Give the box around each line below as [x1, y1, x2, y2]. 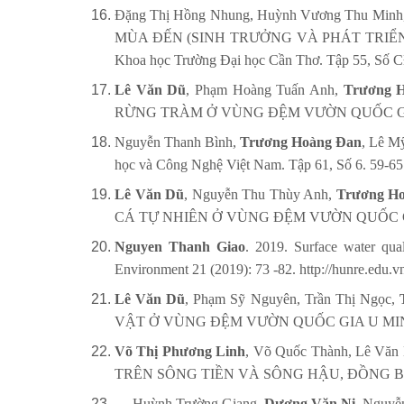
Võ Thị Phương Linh [115, 344, 246, 360]
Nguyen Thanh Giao [115, 239, 245, 255]
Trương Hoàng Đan [240, 134, 363, 151]
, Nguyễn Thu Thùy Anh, [184, 187, 336, 203]
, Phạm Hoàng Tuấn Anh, [186, 82, 344, 98]
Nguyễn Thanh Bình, [115, 134, 241, 151]
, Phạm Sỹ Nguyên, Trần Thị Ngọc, [185, 291, 400, 308]
